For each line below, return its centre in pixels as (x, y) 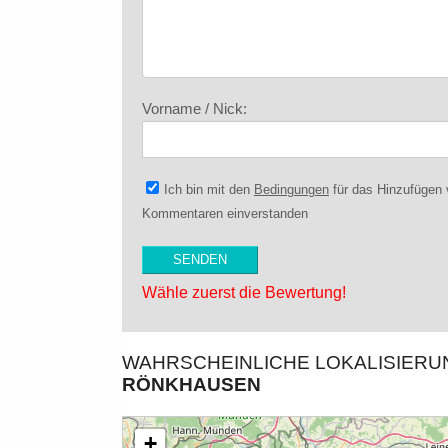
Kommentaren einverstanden (225, 213)
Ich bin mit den (209, 189)
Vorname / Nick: (194, 108)
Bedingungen (291, 189)
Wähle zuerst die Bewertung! (244, 292)
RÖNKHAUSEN (191, 384)
